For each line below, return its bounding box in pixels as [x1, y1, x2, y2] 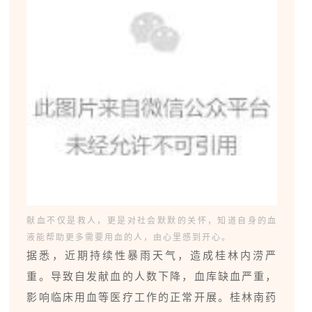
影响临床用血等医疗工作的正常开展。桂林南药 [26, 291, 278, 304]
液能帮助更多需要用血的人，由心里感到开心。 [26, 232, 232, 242]
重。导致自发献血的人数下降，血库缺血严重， [26, 270, 278, 283]
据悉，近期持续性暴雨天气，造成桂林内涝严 [26, 249, 278, 262]
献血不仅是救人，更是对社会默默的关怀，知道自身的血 [26, 215, 278, 226]
